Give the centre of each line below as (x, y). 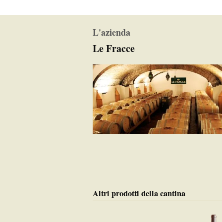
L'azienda (111, 32)
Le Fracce (114, 48)
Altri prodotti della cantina (139, 193)
